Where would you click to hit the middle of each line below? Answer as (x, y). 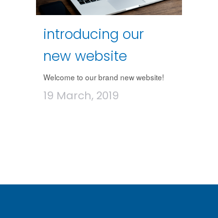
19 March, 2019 (81, 95)
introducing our (94, 34)
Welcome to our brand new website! (104, 77)
